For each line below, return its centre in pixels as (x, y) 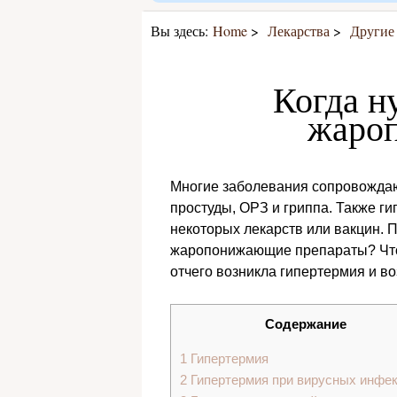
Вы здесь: (179, 31)
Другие (372, 31)
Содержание (305, 324)
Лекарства (299, 31)
